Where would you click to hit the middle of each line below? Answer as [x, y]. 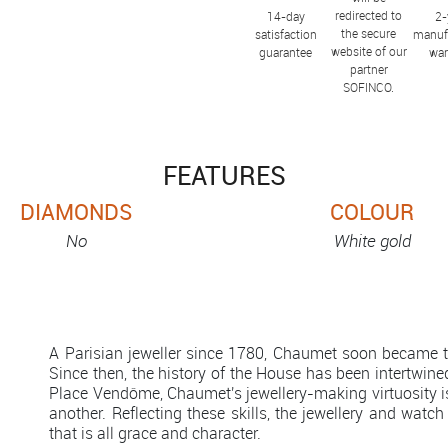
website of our [368, 50]
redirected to [369, 14]
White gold [372, 240]
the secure [369, 32]
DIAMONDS [76, 211]
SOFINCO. [369, 86]
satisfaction [285, 34]
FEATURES [224, 175]
